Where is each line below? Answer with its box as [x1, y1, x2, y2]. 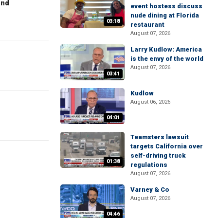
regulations [130, 161, 167, 169]
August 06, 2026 [130, 99, 170, 105]
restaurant [130, 20, 164, 28]
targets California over [130, 143, 203, 150]
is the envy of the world [130, 54, 203, 62]
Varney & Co [130, 186, 169, 194]
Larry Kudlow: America [130, 45, 202, 53]
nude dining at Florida [130, 11, 199, 19]
